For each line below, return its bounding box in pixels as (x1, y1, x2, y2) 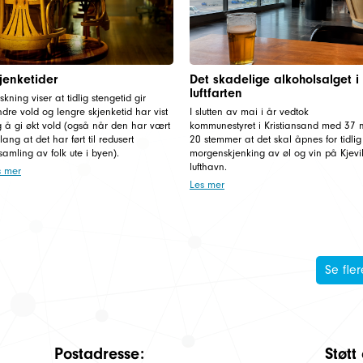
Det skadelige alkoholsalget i (189, 71, 359, 87)
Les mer (189, 177, 224, 190)
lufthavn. (189, 160, 227, 173)
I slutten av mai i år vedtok (189, 105, 309, 117)
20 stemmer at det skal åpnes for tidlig (189, 132, 361, 145)
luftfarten (189, 85, 242, 100)
